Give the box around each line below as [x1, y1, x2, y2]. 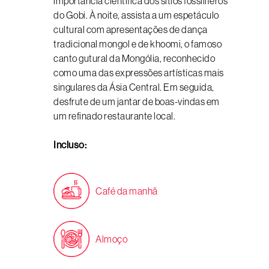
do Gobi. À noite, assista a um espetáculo [53, 10, 219, 20]
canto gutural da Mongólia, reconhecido [53, 53, 215, 64]
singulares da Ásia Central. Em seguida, [53, 82, 214, 92]
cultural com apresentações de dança [53, 24, 208, 35]
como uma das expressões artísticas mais [53, 67, 224, 78]
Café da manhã [95, 186, 158, 196]
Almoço [95, 234, 127, 244]
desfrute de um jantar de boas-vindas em [53, 96, 220, 107]
